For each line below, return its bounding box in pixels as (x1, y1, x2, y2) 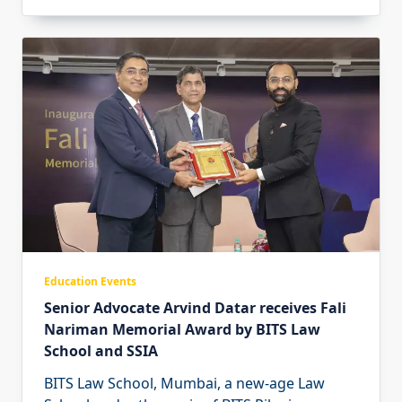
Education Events (44, 274, 136, 290)
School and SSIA (44, 341, 158, 362)
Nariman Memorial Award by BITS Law (44, 319, 320, 340)
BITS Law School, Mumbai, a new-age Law (44, 373, 325, 394)
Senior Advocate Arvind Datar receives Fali (44, 298, 346, 319)
